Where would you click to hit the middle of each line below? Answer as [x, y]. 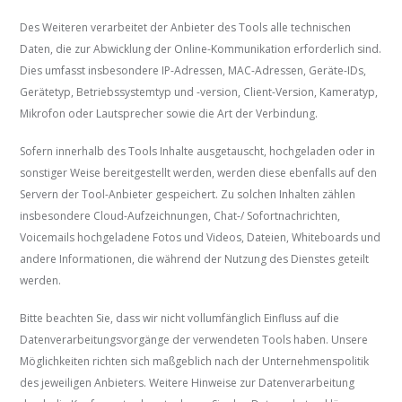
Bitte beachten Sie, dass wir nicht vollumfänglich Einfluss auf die [180, 319]
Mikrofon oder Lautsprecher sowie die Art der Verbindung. [169, 114]
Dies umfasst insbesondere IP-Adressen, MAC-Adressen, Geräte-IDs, [193, 71]
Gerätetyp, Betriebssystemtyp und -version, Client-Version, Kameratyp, [199, 92]
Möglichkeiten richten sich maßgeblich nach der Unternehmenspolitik [195, 362]
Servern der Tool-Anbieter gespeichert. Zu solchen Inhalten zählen [188, 195]
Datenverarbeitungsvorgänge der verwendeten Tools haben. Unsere [194, 340]
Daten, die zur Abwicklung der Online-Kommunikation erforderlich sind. [201, 49]
